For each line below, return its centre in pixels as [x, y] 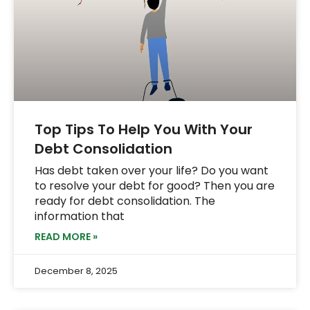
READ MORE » [66, 236]
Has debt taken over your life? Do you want [152, 170]
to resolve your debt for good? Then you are [155, 185]
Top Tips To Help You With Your [144, 129]
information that [80, 216]
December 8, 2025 [76, 271]
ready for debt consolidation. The [125, 201]
